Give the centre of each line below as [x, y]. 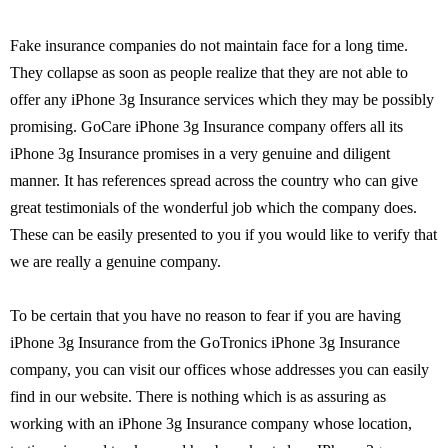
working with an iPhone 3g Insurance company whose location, [211, 423]
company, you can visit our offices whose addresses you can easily [219, 369]
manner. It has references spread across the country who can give [214, 180]
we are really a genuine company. [115, 261]
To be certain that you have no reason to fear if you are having [205, 315]
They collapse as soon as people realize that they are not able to [209, 72]
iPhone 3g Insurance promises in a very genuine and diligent [200, 153]
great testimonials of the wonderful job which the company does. [213, 207]
